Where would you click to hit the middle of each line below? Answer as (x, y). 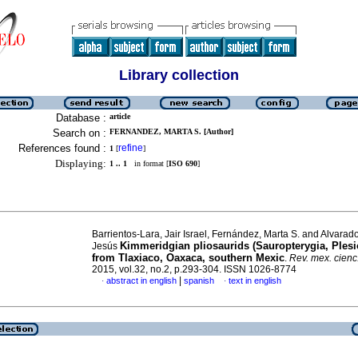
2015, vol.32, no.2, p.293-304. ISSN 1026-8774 (194, 269)
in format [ (148, 163)
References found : (62, 148)
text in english (255, 280)
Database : (81, 118)
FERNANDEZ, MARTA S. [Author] (171, 131)
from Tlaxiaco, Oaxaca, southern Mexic (188, 258)
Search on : (80, 133)
